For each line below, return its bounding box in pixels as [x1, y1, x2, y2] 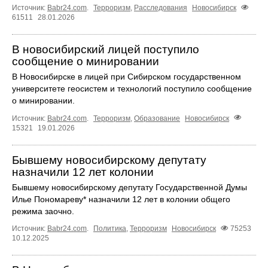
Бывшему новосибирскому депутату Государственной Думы [12, 182, 247, 192]
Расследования [134, 4, 187, 13]
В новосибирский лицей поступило [12, 43, 199, 56]
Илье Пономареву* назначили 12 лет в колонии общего [12, 194, 230, 204]
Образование [134, 114, 180, 123]
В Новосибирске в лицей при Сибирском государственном [12, 72, 241, 82]
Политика [93, 224, 126, 233]
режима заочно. [12, 206, 74, 216]
